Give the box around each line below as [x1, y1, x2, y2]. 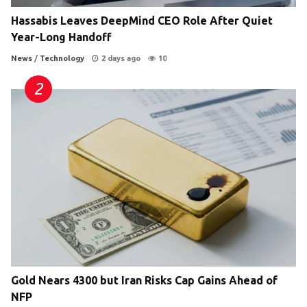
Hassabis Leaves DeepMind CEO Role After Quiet [11, 14, 273, 27]
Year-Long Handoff [11, 30, 111, 43]
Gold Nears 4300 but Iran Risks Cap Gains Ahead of [11, 274, 278, 287]
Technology [40, 53, 84, 62]
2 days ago [101, 53, 140, 62]
